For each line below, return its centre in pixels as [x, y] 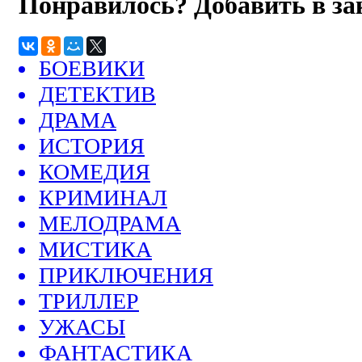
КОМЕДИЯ [95, 172]
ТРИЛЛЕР [89, 301]
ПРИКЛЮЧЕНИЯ [126, 276]
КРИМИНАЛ [103, 198]
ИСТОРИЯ [92, 146]
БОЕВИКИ [92, 69]
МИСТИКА [95, 250]
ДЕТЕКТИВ [97, 95]
